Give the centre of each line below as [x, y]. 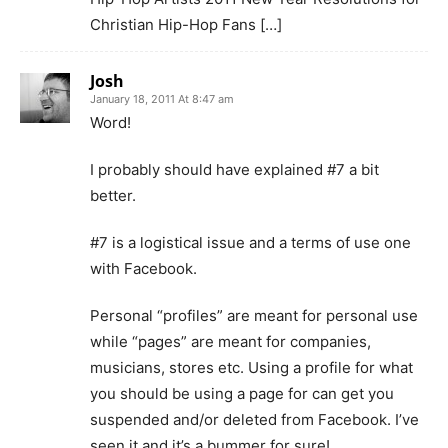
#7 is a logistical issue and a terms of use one [250, 242]
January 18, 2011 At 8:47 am [162, 99]
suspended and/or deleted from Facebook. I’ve [254, 419]
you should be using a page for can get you [242, 393]
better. [113, 195]
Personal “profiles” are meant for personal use [254, 315]
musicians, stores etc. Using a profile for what [251, 367]
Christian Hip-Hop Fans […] [186, 24]
